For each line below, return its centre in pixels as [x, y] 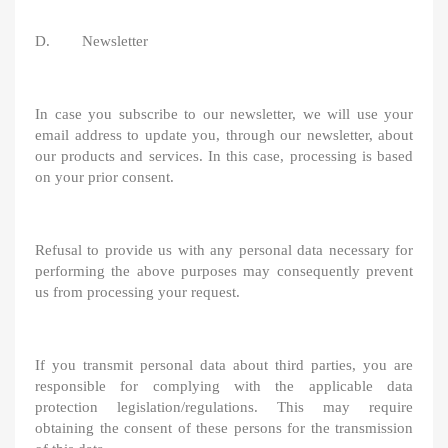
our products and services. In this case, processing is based [224, 156]
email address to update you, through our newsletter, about [224, 135]
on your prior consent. [104, 177]
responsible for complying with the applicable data [224, 386]
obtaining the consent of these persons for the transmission [224, 428]
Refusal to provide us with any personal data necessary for [224, 250]
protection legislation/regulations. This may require [224, 407]
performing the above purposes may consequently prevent [224, 271]
